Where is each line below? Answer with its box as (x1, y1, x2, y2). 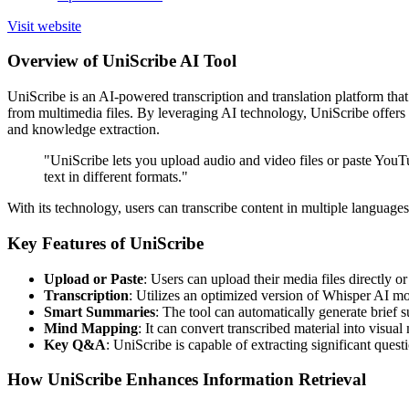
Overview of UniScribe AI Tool (7, 51, 236, 71)
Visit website (7, 17, 81, 34)
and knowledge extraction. (7, 121, 160, 138)
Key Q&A (44, 336, 106, 352)
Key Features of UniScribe (7, 233, 204, 253)
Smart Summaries (44, 303, 155, 320)
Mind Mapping (44, 320, 138, 336)
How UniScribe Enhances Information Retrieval (7, 370, 366, 390)
